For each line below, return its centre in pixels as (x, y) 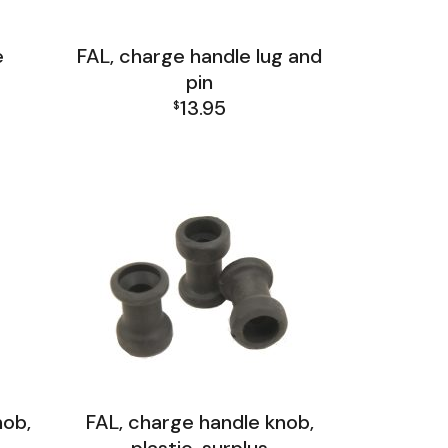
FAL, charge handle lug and (200, 56)
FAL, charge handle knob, (199, 422)
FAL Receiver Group (199, 133)
